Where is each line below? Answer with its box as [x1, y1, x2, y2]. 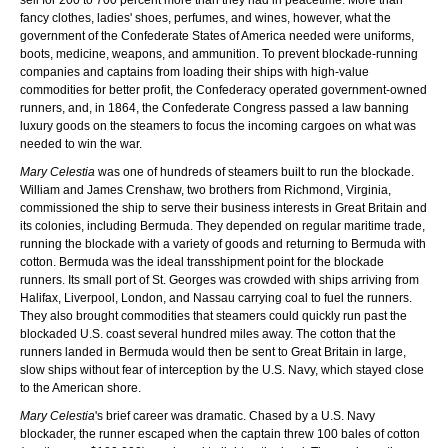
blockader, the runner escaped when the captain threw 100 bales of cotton [20, 426, 420, 441]
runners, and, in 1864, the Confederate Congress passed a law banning [20, 100, 409, 115]
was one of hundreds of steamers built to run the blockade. [95, 164, 414, 179]
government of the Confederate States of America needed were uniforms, [20, 28, 414, 43]
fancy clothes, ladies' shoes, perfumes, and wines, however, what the [20, 10, 391, 25]
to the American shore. [20, 380, 141, 395]
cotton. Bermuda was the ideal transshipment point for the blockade [20, 254, 384, 269]
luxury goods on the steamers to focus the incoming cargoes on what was [20, 118, 416, 133]
